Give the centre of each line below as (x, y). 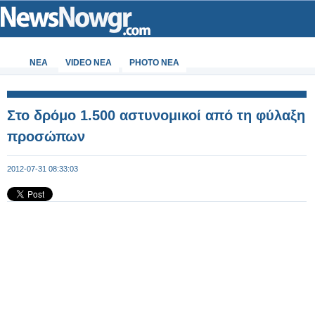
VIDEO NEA (89, 63)
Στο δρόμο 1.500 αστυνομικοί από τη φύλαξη (156, 115)
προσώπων (46, 136)
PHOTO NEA (154, 63)
